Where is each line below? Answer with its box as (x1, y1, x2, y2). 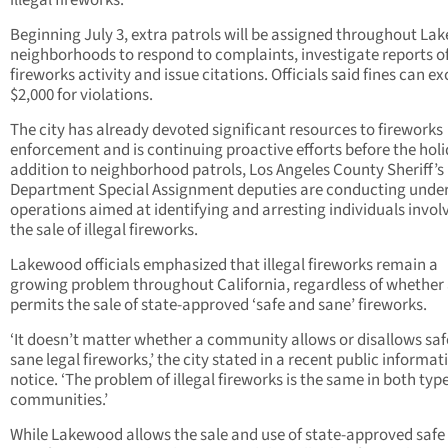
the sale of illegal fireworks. (10, 218, 198, 243)
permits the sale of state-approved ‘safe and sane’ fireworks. (10, 293, 427, 318)
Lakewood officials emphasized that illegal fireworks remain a (10, 253, 438, 278)
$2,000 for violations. (10, 83, 153, 108)
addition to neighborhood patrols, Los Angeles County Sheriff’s (10, 158, 444, 183)
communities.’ (10, 388, 108, 413)
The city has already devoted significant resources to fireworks (10, 118, 443, 143)
